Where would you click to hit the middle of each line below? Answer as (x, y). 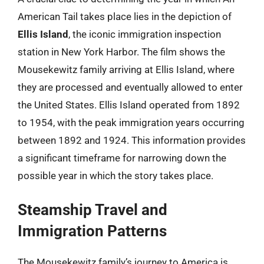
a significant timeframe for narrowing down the (122, 158)
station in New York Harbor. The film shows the (121, 52)
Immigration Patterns (92, 231)
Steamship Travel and (93, 210)
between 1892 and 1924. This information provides (132, 140)
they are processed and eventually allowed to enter (130, 87)
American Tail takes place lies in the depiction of (125, 16)
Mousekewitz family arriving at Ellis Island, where (126, 69)
